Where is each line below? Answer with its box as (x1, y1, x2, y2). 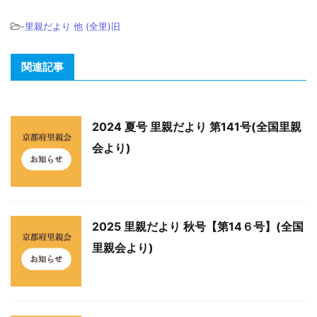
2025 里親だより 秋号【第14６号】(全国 (92, 219, 304, 234)
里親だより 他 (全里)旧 (25, 21, 120, 32)
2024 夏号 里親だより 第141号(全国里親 (92, 120, 301, 134)
